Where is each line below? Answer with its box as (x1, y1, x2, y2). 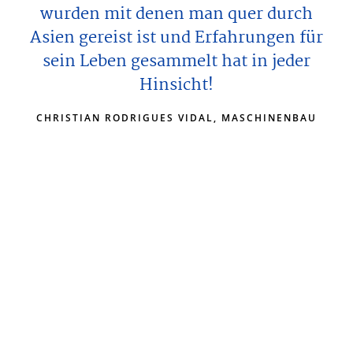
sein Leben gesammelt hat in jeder (43, 47, 310, 75)
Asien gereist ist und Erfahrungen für (30, 24, 323, 51)
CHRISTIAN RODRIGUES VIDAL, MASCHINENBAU (36, 110, 317, 124)
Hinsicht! (139, 71, 214, 98)
